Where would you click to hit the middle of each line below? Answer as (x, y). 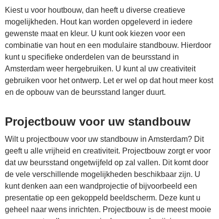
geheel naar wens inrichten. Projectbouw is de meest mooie (108, 209)
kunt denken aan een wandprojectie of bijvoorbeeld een (101, 186)
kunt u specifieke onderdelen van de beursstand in (92, 57)
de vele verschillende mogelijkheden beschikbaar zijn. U (103, 174)
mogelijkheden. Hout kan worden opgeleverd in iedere (99, 22)
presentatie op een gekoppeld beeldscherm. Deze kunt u (103, 198)
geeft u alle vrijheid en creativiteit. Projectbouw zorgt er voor (108, 151)
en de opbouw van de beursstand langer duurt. (85, 92)
